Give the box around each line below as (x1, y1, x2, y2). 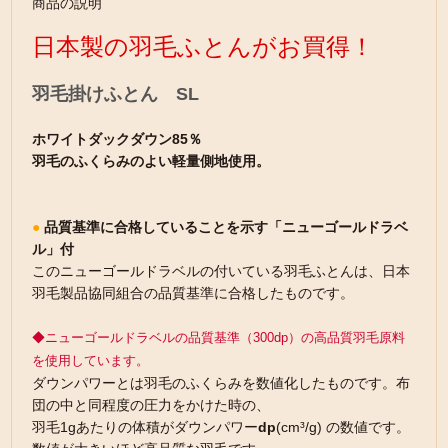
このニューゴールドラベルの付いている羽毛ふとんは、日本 (32, 263, 411, 279)
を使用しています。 (32, 353, 150, 368)
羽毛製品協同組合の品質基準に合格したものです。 (32, 285, 355, 301)
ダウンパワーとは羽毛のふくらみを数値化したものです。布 (32, 375, 411, 391)
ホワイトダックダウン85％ (32, 131, 203, 147)
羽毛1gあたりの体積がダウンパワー (32, 419, 259, 435)
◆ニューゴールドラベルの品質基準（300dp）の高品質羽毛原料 (32, 330, 406, 345)
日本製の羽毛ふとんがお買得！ (32, 33, 375, 60)
